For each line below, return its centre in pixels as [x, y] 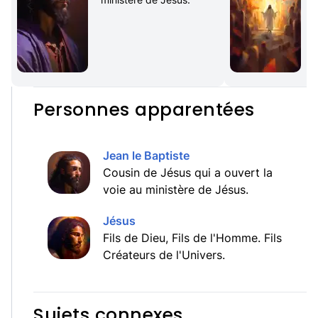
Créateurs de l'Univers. [164, 255]
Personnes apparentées [144, 110]
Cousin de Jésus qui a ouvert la [188, 172]
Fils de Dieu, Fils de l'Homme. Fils [192, 238]
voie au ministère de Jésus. [176, 190]
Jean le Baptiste [146, 155]
